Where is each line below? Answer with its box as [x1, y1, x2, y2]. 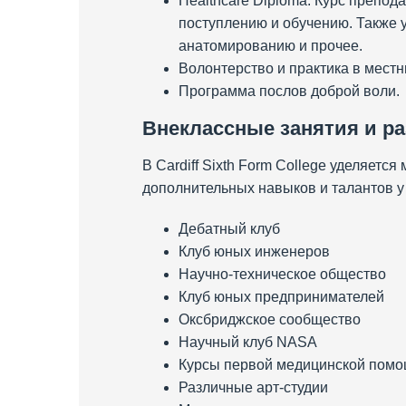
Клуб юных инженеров [179, 243, 330, 259]
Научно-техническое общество [179, 266, 386, 282]
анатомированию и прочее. [179, 37, 362, 53]
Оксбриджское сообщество [179, 311, 361, 327]
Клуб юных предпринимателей [179, 288, 384, 304]
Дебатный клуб [179, 220, 280, 237]
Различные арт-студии [179, 379, 328, 395]
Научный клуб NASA [179, 333, 317, 350]
